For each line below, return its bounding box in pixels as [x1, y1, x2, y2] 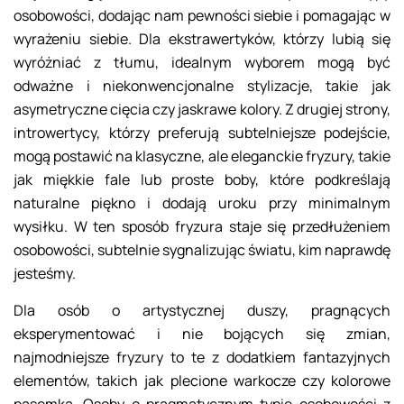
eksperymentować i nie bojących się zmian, [14, 324, 390, 344]
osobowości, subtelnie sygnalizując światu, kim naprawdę [14, 240, 390, 261]
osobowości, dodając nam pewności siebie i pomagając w [14, 5, 390, 26]
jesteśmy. [14, 263, 76, 284]
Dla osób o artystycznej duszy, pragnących [14, 300, 390, 321]
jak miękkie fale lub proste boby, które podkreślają [14, 170, 390, 190]
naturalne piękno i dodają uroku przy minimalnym [14, 193, 390, 214]
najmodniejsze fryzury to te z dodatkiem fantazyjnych [14, 347, 390, 368]
